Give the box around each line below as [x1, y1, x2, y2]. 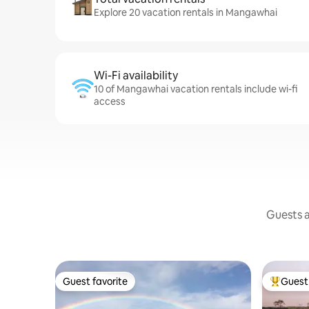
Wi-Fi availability [94, 68, 178, 83]
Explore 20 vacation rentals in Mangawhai [94, 6, 277, 19]
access [94, 95, 126, 108]
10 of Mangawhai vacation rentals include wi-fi [94, 83, 297, 95]
